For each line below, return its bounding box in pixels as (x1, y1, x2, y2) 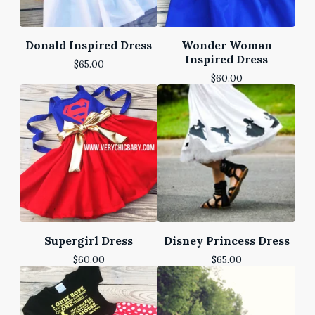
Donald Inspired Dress (25, 38, 152, 52)
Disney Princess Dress (163, 233, 290, 247)
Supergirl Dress (44, 233, 133, 247)
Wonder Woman (181, 38, 272, 52)
